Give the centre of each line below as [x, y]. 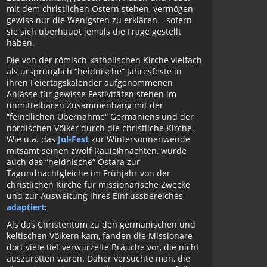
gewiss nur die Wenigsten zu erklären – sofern [99, 20]
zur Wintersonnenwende [139, 139]
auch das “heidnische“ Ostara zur [73, 162]
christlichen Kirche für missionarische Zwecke [98, 184]
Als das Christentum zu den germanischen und [101, 224]
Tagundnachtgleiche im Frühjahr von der [89, 173]
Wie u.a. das [32, 139]
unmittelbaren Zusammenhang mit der [85, 105]
